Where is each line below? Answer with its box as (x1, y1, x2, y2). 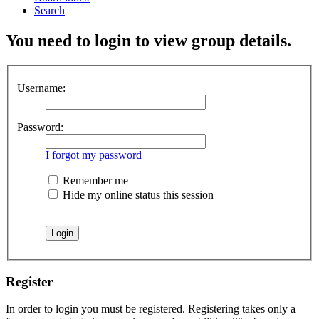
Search (34, 4, 65, 17)
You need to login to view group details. (6, 31, 291, 51)
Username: (17, 81, 66, 94)
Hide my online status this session (60, 188, 214, 201)
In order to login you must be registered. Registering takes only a (6, 303, 296, 315)
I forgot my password (46, 148, 142, 161)
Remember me (60, 174, 128, 187)
